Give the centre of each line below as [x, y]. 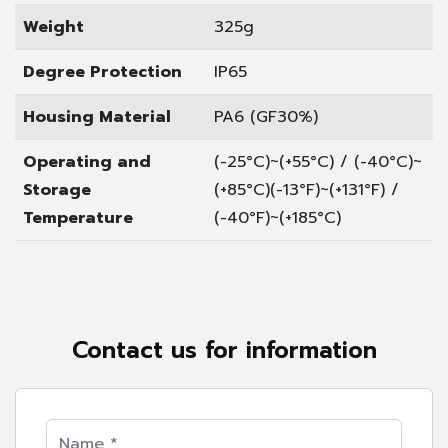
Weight [53, 26]
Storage [57, 189]
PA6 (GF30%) [266, 116]
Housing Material [97, 116]
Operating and [87, 161]
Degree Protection [102, 71]
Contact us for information [224, 350]
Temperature [78, 217]
